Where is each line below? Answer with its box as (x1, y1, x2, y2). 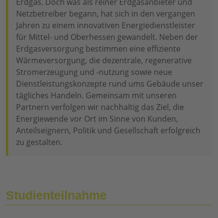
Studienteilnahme (6, 188, 107, 202)
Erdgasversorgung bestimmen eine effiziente (16, 43, 181, 54)
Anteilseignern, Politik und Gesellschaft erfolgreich (16, 125, 200, 136)
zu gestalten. (16, 137, 62, 148)
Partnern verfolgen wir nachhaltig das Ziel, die (16, 102, 184, 113)
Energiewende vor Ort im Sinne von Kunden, (16, 113, 178, 125)
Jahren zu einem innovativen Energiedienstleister (16, 20, 195, 31)
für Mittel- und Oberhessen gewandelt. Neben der (16, 32, 198, 43)
